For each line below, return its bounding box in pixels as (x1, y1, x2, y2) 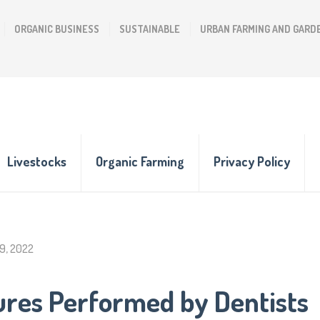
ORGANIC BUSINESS (14, 23, 99, 35)
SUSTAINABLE (119, 23, 180, 35)
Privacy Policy (214, 154, 290, 169)
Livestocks (7, 154, 66, 169)
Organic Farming (96, 154, 184, 169)
